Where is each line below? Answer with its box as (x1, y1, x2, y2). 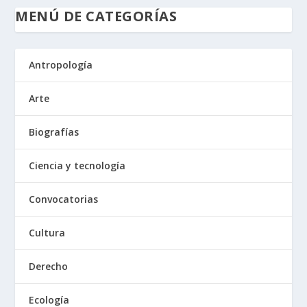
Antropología (29, 58, 93, 72)
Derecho (29, 260, 69, 273)
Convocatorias (29, 193, 99, 206)
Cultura (29, 226, 66, 240)
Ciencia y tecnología (29, 159, 126, 173)
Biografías (29, 125, 79, 139)
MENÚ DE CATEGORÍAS (15, 7, 177, 26)
